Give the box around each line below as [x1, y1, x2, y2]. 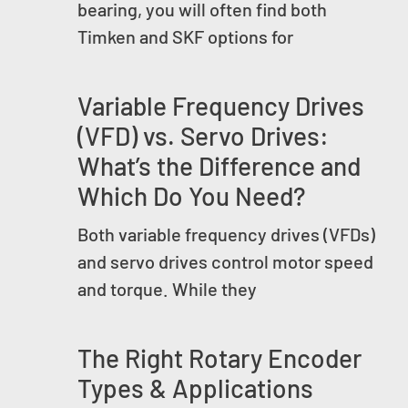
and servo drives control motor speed [77, 250, 373, 273]
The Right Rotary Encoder [77, 342, 362, 374]
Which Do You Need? [77, 180, 306, 212]
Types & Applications [77, 372, 313, 404]
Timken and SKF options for [77, 25, 293, 48]
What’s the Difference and [77, 150, 361, 182]
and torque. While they [77, 278, 257, 301]
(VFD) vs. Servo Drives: [77, 120, 329, 152]
